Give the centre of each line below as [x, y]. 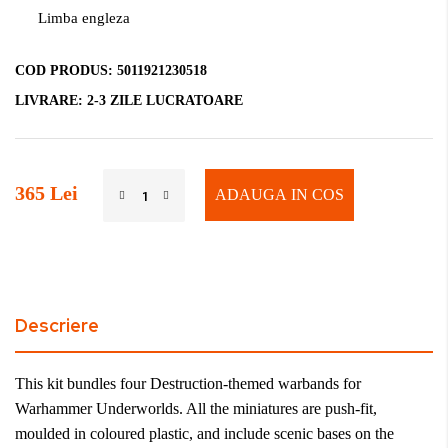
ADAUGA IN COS [279, 194]
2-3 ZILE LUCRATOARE [165, 100]
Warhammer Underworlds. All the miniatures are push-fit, [196, 408]
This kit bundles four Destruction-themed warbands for [188, 383]
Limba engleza [83, 18]
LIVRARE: [51, 100]
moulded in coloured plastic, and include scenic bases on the [204, 433]
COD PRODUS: [66, 70]
